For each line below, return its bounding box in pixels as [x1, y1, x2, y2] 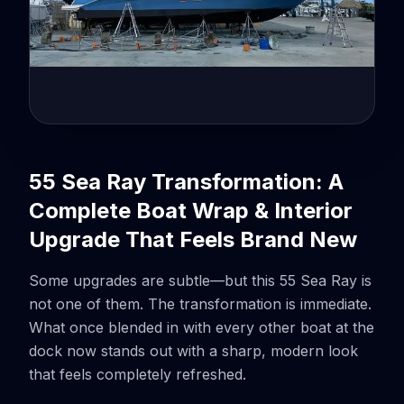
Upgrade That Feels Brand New [29, 226, 357, 252]
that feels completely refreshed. [29, 365, 246, 383]
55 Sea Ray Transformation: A [29, 169, 344, 195]
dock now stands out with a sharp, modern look [29, 342, 358, 360]
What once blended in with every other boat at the [29, 318, 374, 336]
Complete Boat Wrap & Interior [29, 197, 353, 224]
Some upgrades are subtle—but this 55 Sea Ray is [29, 271, 372, 289]
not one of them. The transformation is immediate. [29, 295, 372, 313]
